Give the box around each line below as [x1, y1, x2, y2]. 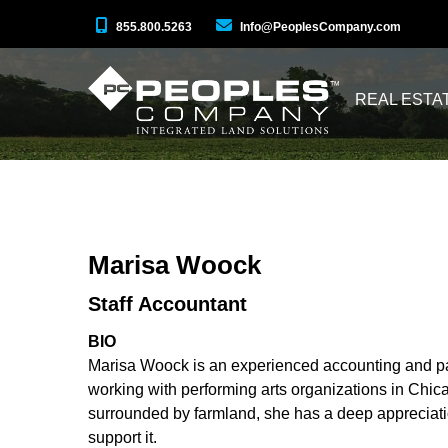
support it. [88, 429, 161, 446]
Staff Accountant [88, 293, 247, 315]
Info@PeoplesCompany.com [240, 20, 401, 34]
